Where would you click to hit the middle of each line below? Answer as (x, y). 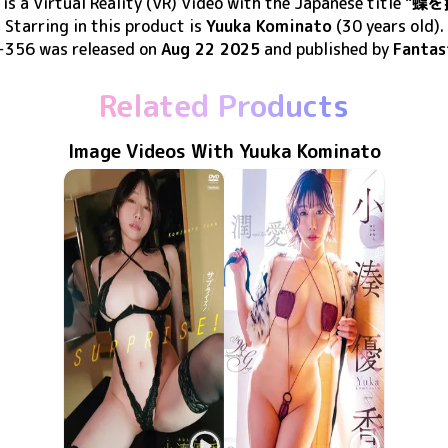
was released (86, 49)
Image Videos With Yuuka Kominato (224, 151)
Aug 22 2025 (210, 49)
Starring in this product (94, 26)
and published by (328, 49)
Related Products (224, 106)
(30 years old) (385, 26)
